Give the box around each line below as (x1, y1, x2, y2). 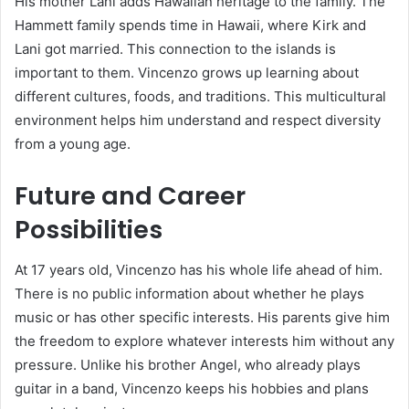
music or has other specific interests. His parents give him (15, 309, 390, 327)
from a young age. (15, 134, 131, 152)
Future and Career (15, 178, 246, 213)
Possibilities (15, 212, 163, 246)
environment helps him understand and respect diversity (15, 110, 381, 129)
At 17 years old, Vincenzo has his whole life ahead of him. (15, 261, 383, 279)
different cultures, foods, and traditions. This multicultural (15, 87, 386, 105)
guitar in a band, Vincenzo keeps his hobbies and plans (15, 380, 369, 398)
